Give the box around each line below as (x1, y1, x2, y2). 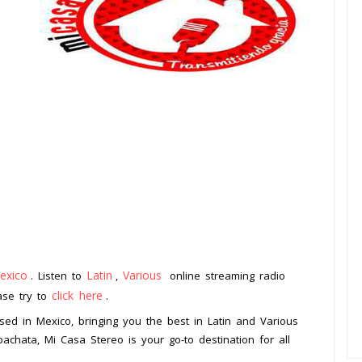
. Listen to (31, 268, 86, 284)
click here (52, 288, 103, 304)
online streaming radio (165, 268, 285, 284)
